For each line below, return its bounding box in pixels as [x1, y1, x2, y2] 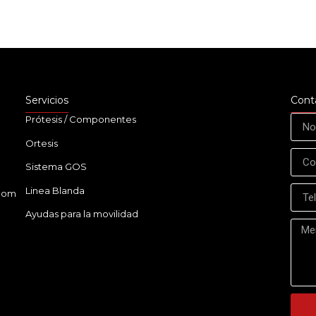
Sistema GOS [25, 161, 87, 173]
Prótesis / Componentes [25, 114, 136, 126]
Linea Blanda [25, 184, 85, 196]
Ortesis [25, 137, 58, 149]
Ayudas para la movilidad [25, 208, 138, 220]
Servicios [25, 94, 68, 107]
